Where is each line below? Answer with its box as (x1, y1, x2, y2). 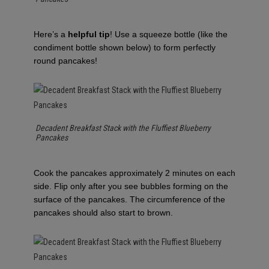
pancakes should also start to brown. (34, 207, 173, 217)
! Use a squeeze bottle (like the (110, 29, 228, 39)
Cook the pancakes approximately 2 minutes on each (34, 168, 235, 178)
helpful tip (68, 29, 110, 39)
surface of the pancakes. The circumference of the (34, 194, 225, 204)
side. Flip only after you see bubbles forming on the (34, 181, 228, 191)
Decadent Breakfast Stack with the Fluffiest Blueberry (35, 122, 211, 133)
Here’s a (34, 29, 68, 39)
